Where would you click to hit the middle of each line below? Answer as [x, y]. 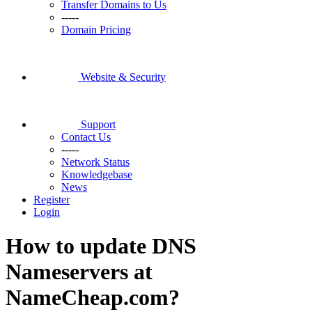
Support [98, 124]
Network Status [95, 162]
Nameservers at [79, 272]
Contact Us [86, 137]
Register [52, 200]
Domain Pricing [96, 30]
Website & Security [123, 77]
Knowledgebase [97, 174]
